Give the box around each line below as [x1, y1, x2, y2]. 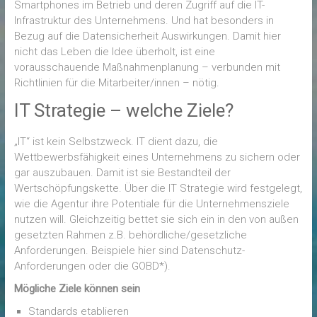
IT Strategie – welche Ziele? [13, 100, 234, 121]
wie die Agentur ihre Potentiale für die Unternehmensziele [13, 197, 289, 210]
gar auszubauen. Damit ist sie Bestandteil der [13, 166, 231, 179]
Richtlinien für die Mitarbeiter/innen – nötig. [13, 76, 219, 89]
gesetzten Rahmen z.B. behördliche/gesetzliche [13, 229, 247, 241]
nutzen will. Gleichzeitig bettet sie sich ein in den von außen [13, 213, 299, 226]
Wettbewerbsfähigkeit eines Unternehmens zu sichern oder [13, 151, 300, 163]
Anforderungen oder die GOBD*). [13, 260, 171, 272]
